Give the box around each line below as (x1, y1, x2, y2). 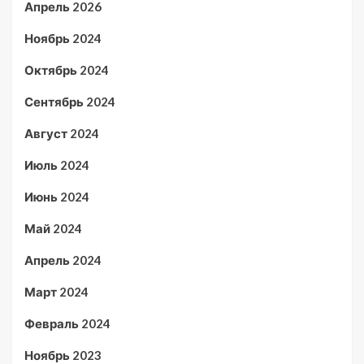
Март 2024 (24, 284, 89, 299)
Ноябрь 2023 (24, 348, 102, 362)
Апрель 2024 (24, 253, 102, 267)
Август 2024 (24, 126, 99, 141)
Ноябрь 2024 (24, 31, 102, 45)
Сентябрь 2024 (24, 94, 115, 109)
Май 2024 (24, 221, 82, 236)
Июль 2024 (24, 158, 89, 172)
